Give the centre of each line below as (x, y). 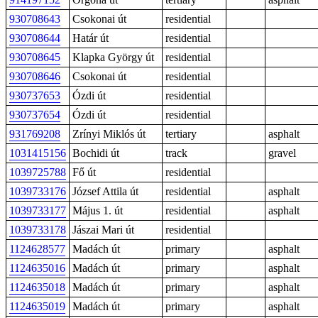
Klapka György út (113, 57)
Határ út (91, 38)
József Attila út (105, 191)
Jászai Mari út (103, 230)
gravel (282, 153)
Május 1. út (98, 210)
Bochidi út (96, 153)
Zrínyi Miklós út (109, 134)
